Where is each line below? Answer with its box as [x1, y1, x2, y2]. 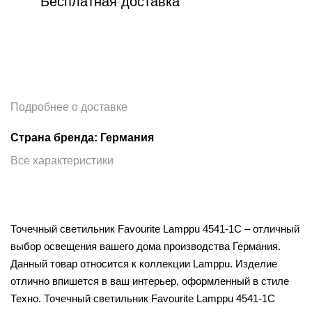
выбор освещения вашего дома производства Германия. [10, 240, 281, 252]
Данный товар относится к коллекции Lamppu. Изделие [10, 257, 277, 270]
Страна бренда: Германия [10, 131, 154, 143]
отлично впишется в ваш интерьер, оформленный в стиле [10, 274, 289, 287]
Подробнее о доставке [10, 100, 127, 113]
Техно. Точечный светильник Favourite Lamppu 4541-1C [10, 292, 275, 304]
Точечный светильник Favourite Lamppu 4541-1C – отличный [10, 222, 299, 235]
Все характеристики [10, 154, 114, 166]
